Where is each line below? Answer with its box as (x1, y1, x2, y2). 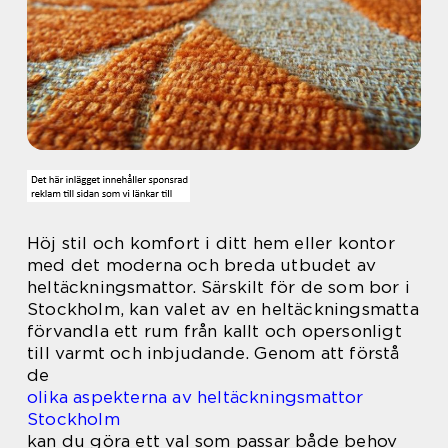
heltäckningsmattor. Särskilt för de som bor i (27, 277, 411, 297)
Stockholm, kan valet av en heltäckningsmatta (27, 299, 419, 319)
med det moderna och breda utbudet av (27, 255, 377, 275)
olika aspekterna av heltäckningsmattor (27, 387, 364, 407)
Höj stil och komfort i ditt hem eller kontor (27, 233, 395, 253)
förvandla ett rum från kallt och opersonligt (27, 321, 402, 341)
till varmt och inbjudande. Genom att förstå (27, 343, 400, 363)
